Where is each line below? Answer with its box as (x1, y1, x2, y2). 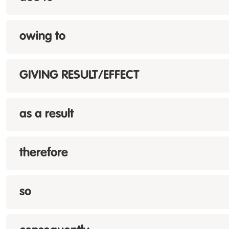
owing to (19, 31, 65, 43)
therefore (19, 147, 68, 159)
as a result (19, 108, 74, 121)
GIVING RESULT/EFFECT (19, 70, 140, 82)
